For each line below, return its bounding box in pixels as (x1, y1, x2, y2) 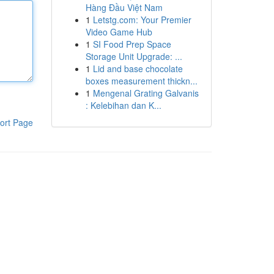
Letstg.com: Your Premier (92, 13, 191, 26)
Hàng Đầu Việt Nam (85, 1, 163, 13)
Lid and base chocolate (92, 62, 183, 75)
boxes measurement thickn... (85, 75, 198, 87)
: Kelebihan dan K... (85, 99, 161, 111)
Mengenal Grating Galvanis (92, 87, 199, 99)
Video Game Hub (85, 26, 152, 38)
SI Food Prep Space (92, 38, 171, 50)
